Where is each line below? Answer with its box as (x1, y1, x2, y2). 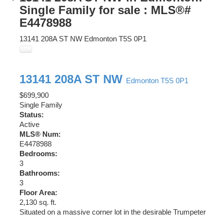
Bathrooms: (19, 169, 60, 178)
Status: (19, 111, 44, 119)
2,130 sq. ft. (19, 199, 56, 207)
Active (19, 121, 39, 129)
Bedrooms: (19, 150, 57, 158)
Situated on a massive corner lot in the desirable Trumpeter (19, 208, 206, 217)
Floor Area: (19, 189, 57, 197)
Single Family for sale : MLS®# (19, 3, 191, 17)
